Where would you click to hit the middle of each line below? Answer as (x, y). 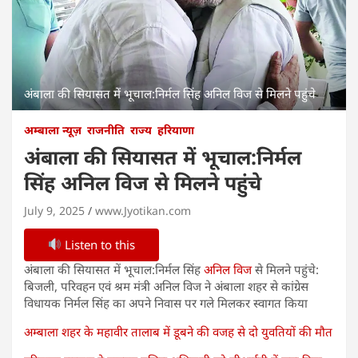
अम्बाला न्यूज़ (53, 129)
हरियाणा (176, 129)
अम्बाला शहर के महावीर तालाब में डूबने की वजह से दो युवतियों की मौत (178, 331)
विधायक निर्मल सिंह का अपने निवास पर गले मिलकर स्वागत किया (166, 302)
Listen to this (99, 244)
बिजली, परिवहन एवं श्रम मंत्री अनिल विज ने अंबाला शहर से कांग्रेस (166, 286)
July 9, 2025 (54, 210)
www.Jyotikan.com (143, 210)
